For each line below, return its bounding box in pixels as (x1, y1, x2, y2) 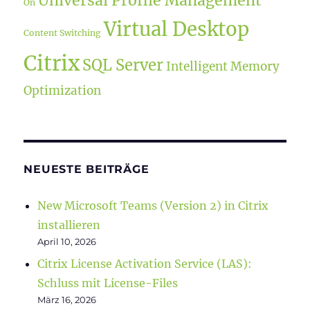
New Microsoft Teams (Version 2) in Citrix (37, 199, 269, 213)
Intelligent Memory (166, 59, 280, 75)
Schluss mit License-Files (37, 276, 179, 291)
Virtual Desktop (104, 17, 250, 42)
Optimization (24, 83, 102, 99)
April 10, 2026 (37, 236, 97, 248)
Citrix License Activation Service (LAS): (37, 257, 253, 271)
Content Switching (24, 28, 102, 39)
